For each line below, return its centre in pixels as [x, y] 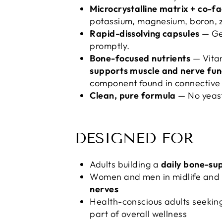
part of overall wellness [139, 214]
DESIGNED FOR [135, 138]
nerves [104, 189]
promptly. [110, 46]
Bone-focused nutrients [140, 58]
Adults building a [125, 164]
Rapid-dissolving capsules [145, 33]
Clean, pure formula [133, 95]
